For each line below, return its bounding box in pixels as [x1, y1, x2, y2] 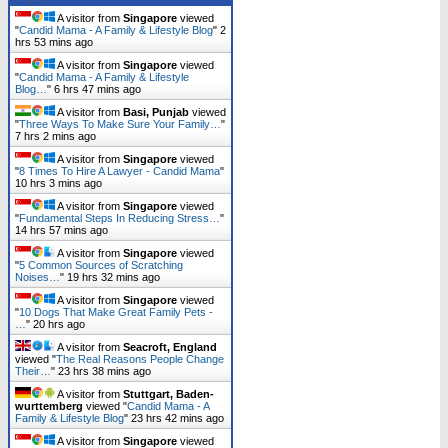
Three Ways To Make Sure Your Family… [19, 117, 221, 130]
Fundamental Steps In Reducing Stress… [19, 211, 220, 224]
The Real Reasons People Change [56, 352, 224, 365]
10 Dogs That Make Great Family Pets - [19, 305, 213, 318]
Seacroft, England [123, 340, 217, 353]
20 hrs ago [33, 317, 85, 330]
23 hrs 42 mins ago [131, 411, 224, 424]
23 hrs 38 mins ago [58, 364, 151, 377]
